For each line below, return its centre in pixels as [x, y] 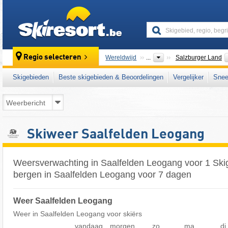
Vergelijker [188, 77]
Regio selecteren [53, 58]
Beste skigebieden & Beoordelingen [111, 77]
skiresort [135, 11]
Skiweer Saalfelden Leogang [114, 135]
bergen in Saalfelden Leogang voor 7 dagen [102, 175]
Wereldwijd [121, 58]
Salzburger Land [198, 58]
